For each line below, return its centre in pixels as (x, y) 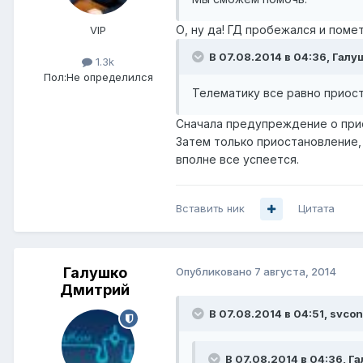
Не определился (109, 77)
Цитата (316, 209)
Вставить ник (210, 209)
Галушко (95, 273)
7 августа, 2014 (295, 272)
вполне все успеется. (237, 160)
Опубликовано (215, 272)
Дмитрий (95, 290)
